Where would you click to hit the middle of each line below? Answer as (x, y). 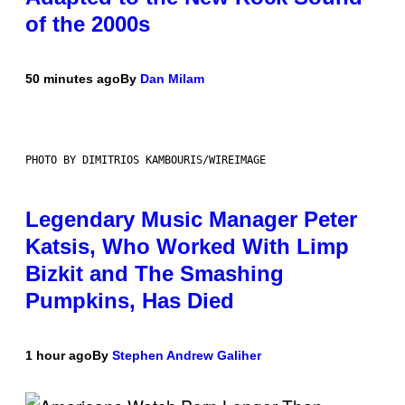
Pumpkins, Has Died (130, 301)
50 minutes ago (73, 79)
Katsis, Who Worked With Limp (187, 247)
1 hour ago (59, 356)
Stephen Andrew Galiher (187, 356)
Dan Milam (172, 79)
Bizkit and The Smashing (155, 274)
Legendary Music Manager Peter (191, 220)
